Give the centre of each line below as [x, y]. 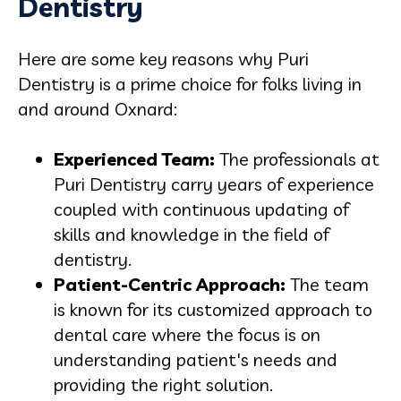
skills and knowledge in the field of [192, 234]
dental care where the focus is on [187, 334]
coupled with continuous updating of [201, 209]
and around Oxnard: [98, 108]
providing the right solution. [163, 384]
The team [327, 284]
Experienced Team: [134, 158]
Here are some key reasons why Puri [163, 58]
